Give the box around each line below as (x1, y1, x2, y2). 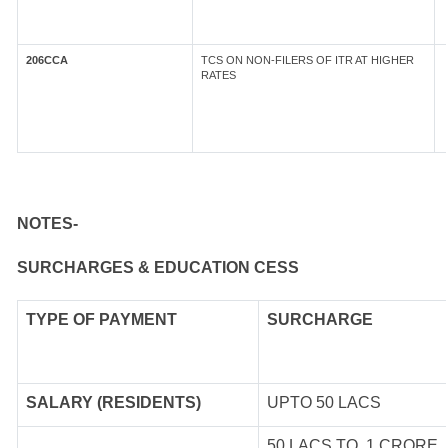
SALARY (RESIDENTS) (26, 394, 201, 411)
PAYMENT (99, 311, 177, 328)
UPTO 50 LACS (267, 394, 381, 411)
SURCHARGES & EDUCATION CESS (17, 259, 299, 276)
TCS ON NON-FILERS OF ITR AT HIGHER (201, 54, 414, 66)
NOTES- (17, 215, 78, 232)
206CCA (26, 54, 68, 66)
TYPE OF (26, 311, 99, 328)
